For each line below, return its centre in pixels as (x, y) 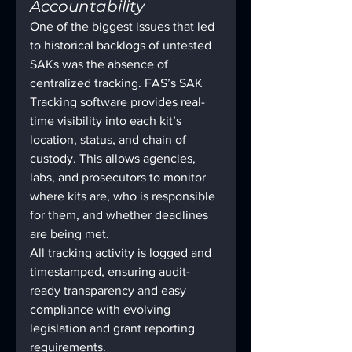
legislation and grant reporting (114, 328)
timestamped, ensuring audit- (110, 272)
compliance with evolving (102, 310)
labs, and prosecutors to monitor (119, 178)
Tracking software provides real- (117, 102)
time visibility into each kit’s (107, 121)
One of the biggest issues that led (124, 27)
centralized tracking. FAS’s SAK (118, 83)
